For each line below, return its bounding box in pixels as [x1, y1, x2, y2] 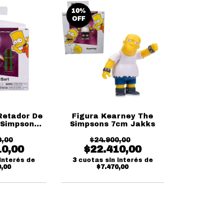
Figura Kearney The [72, 112, 154, 120]
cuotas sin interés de [78, 157, 153, 164]
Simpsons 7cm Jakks [70, 120, 156, 128]
